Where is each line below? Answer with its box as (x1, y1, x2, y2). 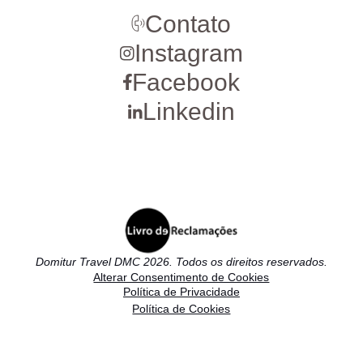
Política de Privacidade (122, 285, 240, 298)
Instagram (134, 40, 243, 66)
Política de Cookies (132, 302, 231, 315)
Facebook (131, 69, 240, 96)
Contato (145, 11, 232, 37)
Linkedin (142, 98, 235, 125)
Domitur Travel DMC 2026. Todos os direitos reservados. (35, 255, 327, 268)
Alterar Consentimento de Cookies (93, 271, 270, 284)
